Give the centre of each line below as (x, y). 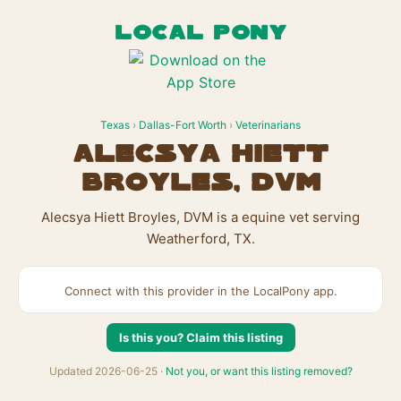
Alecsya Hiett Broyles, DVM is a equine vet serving (200, 217)
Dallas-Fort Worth (183, 125)
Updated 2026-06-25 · (107, 371)
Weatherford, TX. (200, 239)
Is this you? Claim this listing (200, 337)
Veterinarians (268, 125)
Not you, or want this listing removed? (259, 371)
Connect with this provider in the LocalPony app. (200, 291)
